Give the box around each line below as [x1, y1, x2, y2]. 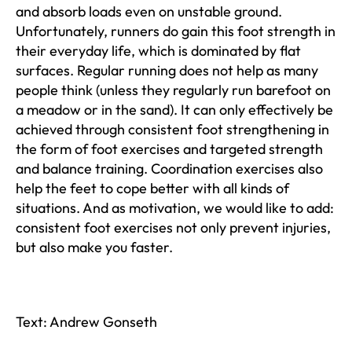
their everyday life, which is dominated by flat [16, 41, 301, 60]
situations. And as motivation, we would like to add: [16, 198, 334, 217]
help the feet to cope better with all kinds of [16, 178, 289, 197]
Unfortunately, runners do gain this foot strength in [16, 21, 335, 40]
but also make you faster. [16, 237, 173, 256]
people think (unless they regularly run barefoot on [16, 80, 331, 99]
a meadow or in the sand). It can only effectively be [16, 100, 333, 119]
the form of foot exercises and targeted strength [16, 139, 323, 158]
